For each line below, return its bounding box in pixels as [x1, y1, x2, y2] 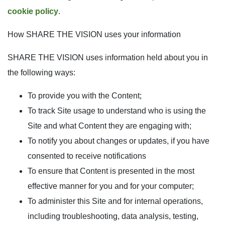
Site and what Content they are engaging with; [28, 122, 191, 130]
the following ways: [8, 68, 75, 77]
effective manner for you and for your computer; [28, 182, 194, 190]
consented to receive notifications [28, 152, 146, 160]
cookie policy [8, 7, 58, 16]
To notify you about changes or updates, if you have [28, 137, 209, 145]
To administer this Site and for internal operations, [28, 197, 203, 205]
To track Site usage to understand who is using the [28, 106, 206, 115]
